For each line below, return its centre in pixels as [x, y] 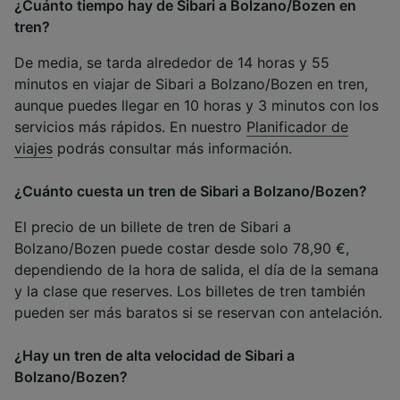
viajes [33, 149]
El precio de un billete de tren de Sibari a [153, 227]
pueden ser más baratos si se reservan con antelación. [198, 313]
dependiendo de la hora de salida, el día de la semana [196, 270]
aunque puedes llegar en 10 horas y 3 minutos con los [196, 106]
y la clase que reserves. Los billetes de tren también [190, 292]
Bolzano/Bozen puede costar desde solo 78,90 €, [182, 249]
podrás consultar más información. [172, 149]
